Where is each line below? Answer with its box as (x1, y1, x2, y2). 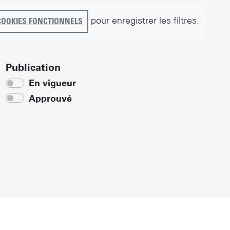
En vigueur (29, 77, 76, 89)
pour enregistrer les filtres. (88, 14, 199, 26)
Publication (6, 61, 61, 73)
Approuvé (29, 92, 72, 104)
